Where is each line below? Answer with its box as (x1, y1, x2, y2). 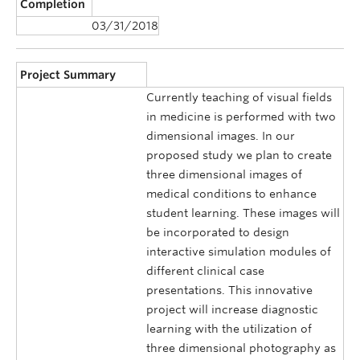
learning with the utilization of (146, 322, 312, 336)
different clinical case (146, 264, 264, 278)
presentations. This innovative (146, 284, 313, 297)
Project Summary (20, 68, 117, 82)
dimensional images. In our (146, 129, 295, 143)
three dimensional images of (146, 168, 302, 182)
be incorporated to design (146, 226, 289, 239)
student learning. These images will (146, 207, 340, 220)
